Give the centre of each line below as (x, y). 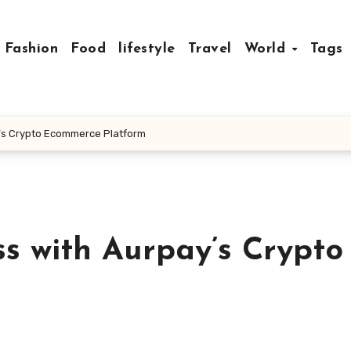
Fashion (31, 49)
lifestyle (147, 49)
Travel (210, 49)
